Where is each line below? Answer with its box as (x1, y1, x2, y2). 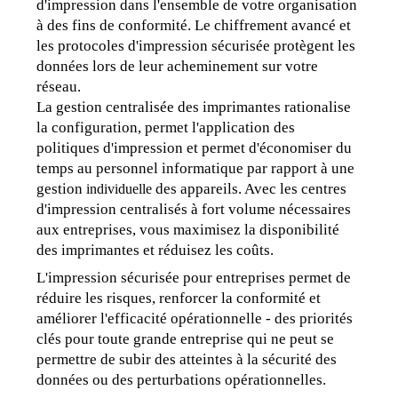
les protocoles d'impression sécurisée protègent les (36, 37, 356, 55)
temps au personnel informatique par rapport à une (36, 160, 355, 178)
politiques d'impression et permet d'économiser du (36, 139, 353, 157)
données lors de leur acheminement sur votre (36, 58, 319, 76)
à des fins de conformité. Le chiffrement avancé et (36, 17, 352, 35)
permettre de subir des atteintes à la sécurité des (36, 351, 338, 369)
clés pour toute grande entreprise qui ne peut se (36, 330, 335, 348)
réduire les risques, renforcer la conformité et (36, 290, 322, 307)
